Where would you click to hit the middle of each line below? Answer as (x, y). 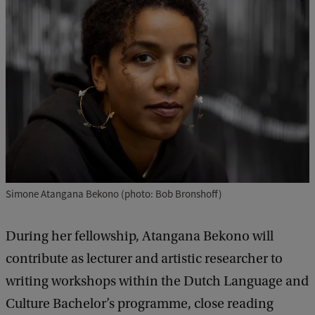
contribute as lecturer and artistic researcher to (144, 259)
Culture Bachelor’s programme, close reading (140, 304)
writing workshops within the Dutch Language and (157, 282)
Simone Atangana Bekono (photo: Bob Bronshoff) (114, 194)
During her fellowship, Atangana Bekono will (140, 237)
